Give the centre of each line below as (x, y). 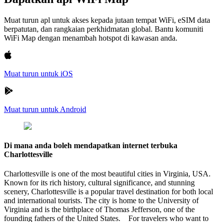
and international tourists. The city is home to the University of (101, 201)
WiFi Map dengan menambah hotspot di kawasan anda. (91, 38)
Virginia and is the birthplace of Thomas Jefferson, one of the (99, 210)
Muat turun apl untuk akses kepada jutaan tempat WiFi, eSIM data (107, 20)
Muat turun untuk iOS (38, 73)
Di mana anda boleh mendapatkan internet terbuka (91, 146)
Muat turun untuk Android (45, 109)
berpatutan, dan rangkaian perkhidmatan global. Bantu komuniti (104, 29)
